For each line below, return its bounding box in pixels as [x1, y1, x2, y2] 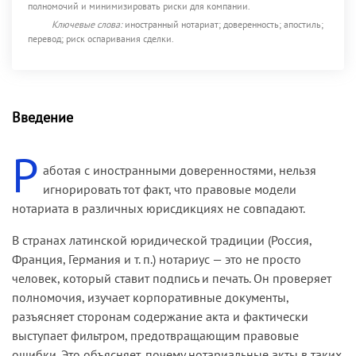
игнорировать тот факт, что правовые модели [43, 180, 296, 197]
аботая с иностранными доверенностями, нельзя [43, 161, 316, 178]
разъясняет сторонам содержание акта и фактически [12, 308, 308, 324]
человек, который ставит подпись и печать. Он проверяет [12, 269, 331, 286]
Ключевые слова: [52, 17, 122, 30]
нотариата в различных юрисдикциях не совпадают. [12, 199, 305, 216]
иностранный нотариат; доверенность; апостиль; [122, 17, 323, 30]
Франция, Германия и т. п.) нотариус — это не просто [12, 250, 301, 267]
